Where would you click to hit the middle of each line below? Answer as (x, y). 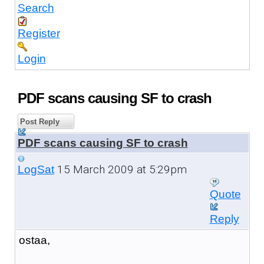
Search (36, 8)
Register (39, 33)
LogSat (36, 169)
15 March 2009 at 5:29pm (120, 169)
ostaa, (34, 240)
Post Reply (38, 121)
